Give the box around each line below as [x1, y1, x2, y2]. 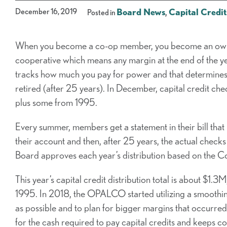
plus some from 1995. [15, 96, 97, 108]
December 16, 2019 [15, 7, 77, 16]
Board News [117, 7, 165, 17]
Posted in [87, 8, 117, 17]
